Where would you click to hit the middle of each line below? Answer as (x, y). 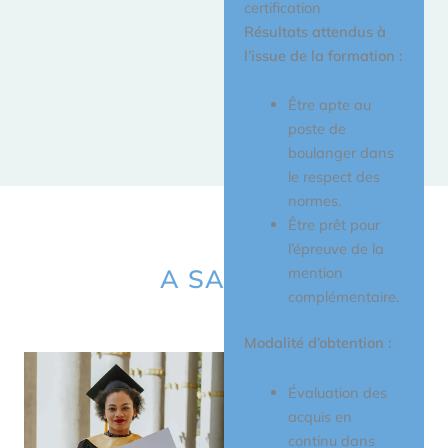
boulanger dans (340, 153)
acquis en (319, 416)
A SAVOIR (224, 278)
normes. (314, 201)
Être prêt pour (333, 225)
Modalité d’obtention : (317, 343)
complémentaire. (343, 297)
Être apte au (329, 105)
